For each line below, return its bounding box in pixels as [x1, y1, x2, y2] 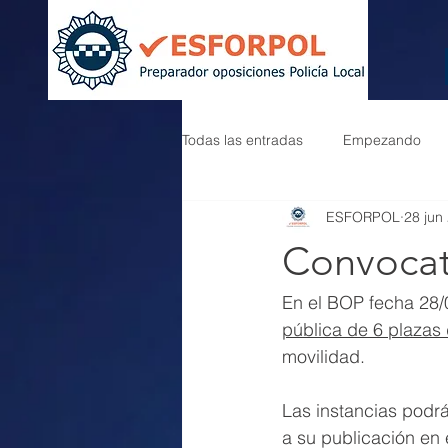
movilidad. [282, 345, 365, 368]
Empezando [343, 130, 421, 149]
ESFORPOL [326, 207, 400, 226]
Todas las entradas [182, 130, 303, 149]
